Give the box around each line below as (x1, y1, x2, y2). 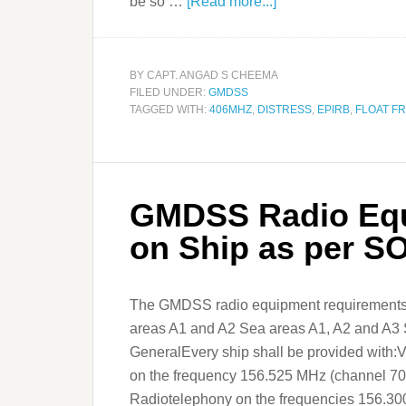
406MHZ (209, 103, 252, 116)
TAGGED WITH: (130, 103, 209, 116)
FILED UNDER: (130, 86, 208, 99)
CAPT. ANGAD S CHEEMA (147, 69, 278, 82)
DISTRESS (257, 103, 312, 116)
